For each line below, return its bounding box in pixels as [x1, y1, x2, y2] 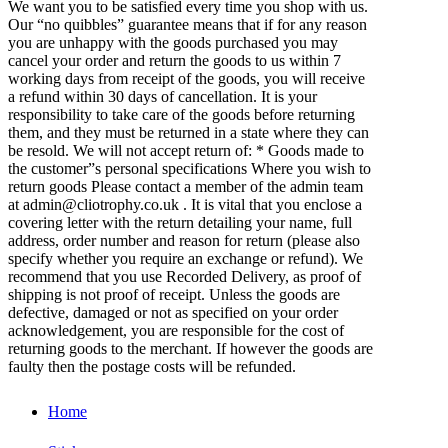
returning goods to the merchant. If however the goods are [8, 339, 373, 357]
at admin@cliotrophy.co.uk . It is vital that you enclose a [8, 195, 362, 213]
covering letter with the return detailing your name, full [8, 213, 352, 231]
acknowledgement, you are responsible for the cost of [8, 321, 344, 339]
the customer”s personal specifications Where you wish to [8, 159, 371, 177]
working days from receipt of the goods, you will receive [8, 69, 365, 87]
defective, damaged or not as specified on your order [8, 303, 338, 321]
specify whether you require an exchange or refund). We [8, 249, 363, 267]
